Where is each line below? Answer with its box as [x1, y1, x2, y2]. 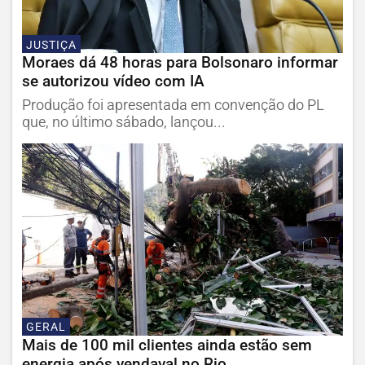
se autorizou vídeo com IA [22, 72, 204, 91]
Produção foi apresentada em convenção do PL [22, 97, 324, 114]
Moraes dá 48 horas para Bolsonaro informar [22, 53, 338, 73]
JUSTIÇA [26, 37, 77, 52]
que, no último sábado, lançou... [22, 114, 226, 131]
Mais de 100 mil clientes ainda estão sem [22, 335, 312, 354]
